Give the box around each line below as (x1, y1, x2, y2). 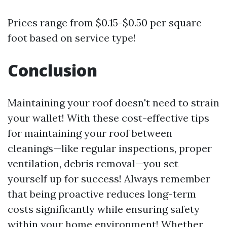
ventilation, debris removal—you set (8, 157, 178, 170)
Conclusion (8, 59, 97, 81)
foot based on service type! (8, 31, 136, 44)
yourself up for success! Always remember (8, 172, 210, 185)
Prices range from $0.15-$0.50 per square (8, 16, 202, 29)
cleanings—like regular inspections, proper (8, 141, 212, 155)
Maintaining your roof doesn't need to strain (8, 96, 219, 109)
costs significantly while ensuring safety (8, 202, 200, 215)
